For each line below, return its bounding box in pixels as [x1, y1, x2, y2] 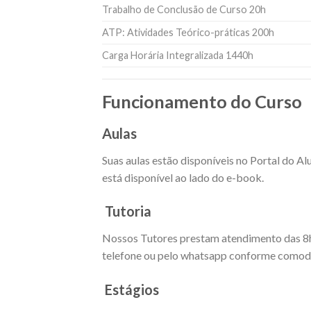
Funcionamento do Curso [102, 90, 302, 112]
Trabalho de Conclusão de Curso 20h [102, 3, 266, 15]
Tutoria [102, 203, 151, 220]
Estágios [102, 281, 159, 299]
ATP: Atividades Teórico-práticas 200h [102, 26, 274, 38]
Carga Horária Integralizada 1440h [102, 49, 253, 61]
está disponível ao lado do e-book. [102, 170, 264, 184]
